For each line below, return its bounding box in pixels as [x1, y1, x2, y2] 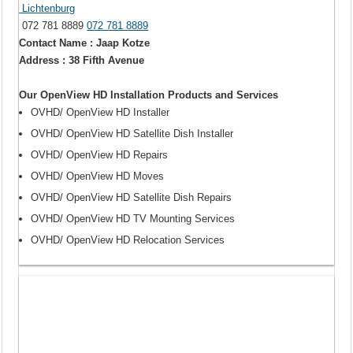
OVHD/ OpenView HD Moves [31, 169, 165, 182]
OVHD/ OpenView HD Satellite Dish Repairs [31, 191, 232, 203]
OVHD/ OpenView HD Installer [31, 106, 170, 118]
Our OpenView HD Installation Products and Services [19, 88, 279, 101]
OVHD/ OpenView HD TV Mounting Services [31, 212, 236, 225]
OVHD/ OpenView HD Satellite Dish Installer [31, 127, 234, 139]
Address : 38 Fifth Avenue [19, 54, 145, 66]
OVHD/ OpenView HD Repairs [31, 148, 169, 161]
